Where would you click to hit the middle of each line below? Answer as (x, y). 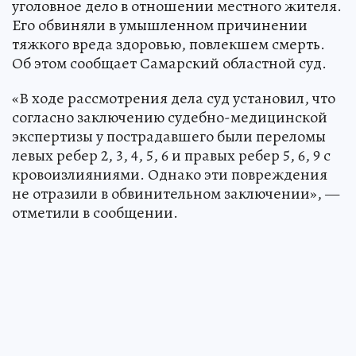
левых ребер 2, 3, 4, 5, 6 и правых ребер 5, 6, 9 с (171, 155)
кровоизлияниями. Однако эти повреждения (170, 174)
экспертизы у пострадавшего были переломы (169, 136)
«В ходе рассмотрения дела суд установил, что (174, 98)
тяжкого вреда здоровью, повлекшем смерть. (168, 44)
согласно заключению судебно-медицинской (170, 117)
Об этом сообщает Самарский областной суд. (169, 63)
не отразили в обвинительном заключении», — (176, 193)
